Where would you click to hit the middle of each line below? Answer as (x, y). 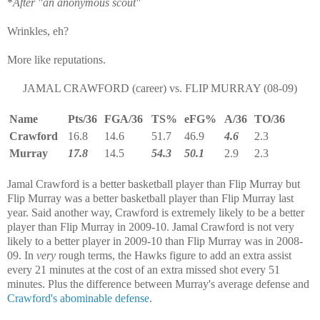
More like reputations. (56, 59)
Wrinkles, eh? (38, 31)
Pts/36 (82, 119)
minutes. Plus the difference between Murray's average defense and (158, 284)
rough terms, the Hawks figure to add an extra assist (174, 255)
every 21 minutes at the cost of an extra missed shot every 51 (144, 269)
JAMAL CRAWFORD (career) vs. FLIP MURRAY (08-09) (160, 88)
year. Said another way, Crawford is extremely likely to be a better (156, 212)
